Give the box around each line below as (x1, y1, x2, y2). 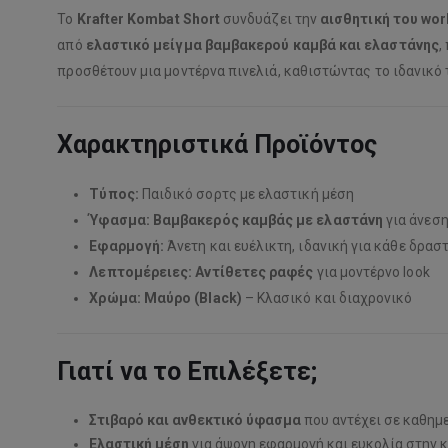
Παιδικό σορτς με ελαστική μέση (138, 185, 354, 202)
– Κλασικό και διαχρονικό (241, 289, 413, 306)
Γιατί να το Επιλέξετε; (57, 356, 318, 386)
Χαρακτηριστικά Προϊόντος (57, 129, 378, 159)
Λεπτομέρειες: (89, 263, 193, 280)
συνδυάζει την (220, 10, 321, 27)
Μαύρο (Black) (143, 289, 242, 306)
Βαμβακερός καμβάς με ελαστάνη (152, 211, 383, 228)
